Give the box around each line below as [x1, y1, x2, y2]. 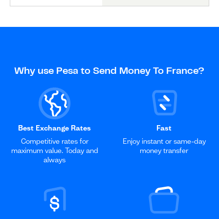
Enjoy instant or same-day [122, 136, 206, 146]
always [44, 155, 66, 164]
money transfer [140, 146, 189, 155]
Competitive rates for [21, 136, 88, 146]
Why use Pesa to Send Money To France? [14, 67, 205, 76]
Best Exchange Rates [18, 123, 91, 132]
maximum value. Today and [11, 146, 98, 155]
